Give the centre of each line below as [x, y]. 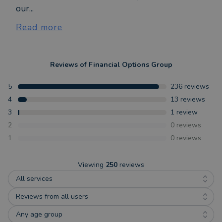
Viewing [92, 165]
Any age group [39, 214]
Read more [39, 27]
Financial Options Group [130, 65]
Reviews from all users [52, 196]
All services [34, 179]
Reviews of [69, 65]
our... [25, 8]
